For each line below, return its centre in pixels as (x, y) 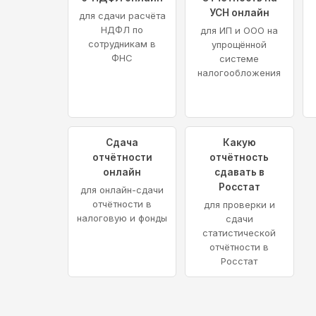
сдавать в (239, 172)
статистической (239, 233)
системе (239, 59)
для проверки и (239, 205)
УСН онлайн (239, 13)
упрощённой (239, 45)
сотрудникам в (122, 44)
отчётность (239, 158)
